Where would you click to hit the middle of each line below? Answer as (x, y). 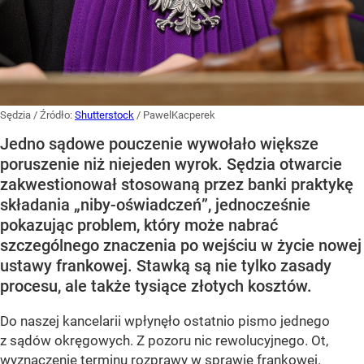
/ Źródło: (54, 115)
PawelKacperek (179, 115)
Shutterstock (104, 115)
